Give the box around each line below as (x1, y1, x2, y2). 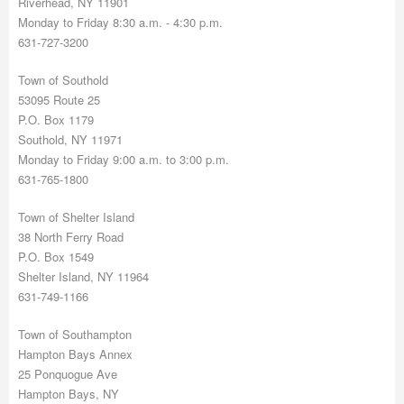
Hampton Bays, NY (18, 385, 123, 402)
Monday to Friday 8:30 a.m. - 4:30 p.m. (18, 14, 223, 31)
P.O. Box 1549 (18, 248, 94, 265)
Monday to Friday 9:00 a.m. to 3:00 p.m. (18, 151, 229, 168)
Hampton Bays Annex (18, 345, 136, 363)
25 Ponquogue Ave (18, 365, 121, 382)
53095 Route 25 (18, 91, 104, 108)
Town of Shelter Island (18, 208, 134, 225)
